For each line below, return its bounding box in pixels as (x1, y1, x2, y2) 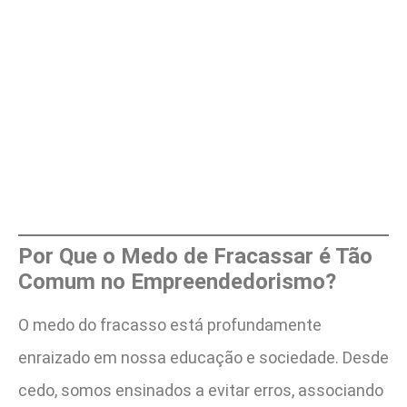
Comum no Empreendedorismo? (18, 269, 336, 295)
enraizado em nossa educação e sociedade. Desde (18, 348, 389, 368)
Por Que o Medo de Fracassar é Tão (18, 243, 372, 270)
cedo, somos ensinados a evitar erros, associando (18, 381, 383, 401)
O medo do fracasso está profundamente (18, 315, 322, 335)
